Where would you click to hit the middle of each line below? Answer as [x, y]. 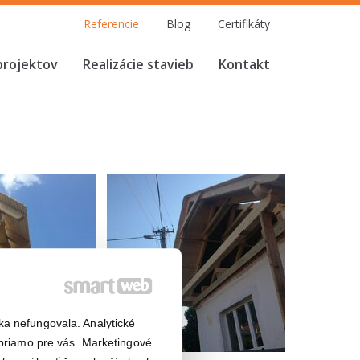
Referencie [111, 24]
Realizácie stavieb [138, 64]
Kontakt [244, 64]
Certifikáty [244, 24]
